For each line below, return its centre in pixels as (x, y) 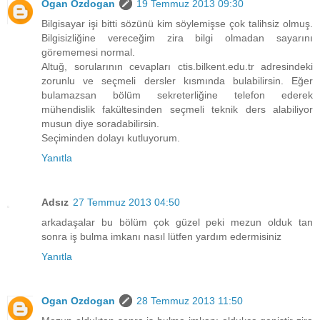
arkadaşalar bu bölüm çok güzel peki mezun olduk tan (177, 222)
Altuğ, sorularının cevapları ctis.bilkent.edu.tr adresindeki (177, 67)
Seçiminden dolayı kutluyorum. (111, 138)
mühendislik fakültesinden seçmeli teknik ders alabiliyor (177, 110)
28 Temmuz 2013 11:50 (190, 301)
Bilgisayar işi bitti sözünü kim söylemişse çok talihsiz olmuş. (177, 24)
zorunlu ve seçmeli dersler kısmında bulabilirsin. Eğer (177, 81)
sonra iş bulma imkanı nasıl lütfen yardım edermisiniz (161, 237)
